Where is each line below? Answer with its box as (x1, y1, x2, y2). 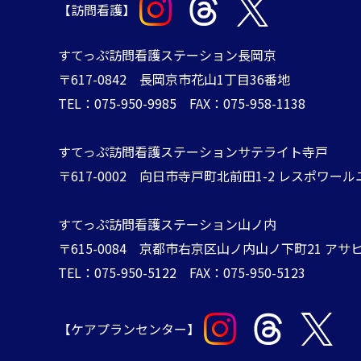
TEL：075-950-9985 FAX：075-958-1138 (58, 93, 305, 113)
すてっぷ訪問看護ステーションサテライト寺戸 (58, 141, 328, 161)
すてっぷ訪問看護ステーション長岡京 (58, 44, 276, 64)
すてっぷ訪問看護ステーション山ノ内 (58, 214, 276, 234)
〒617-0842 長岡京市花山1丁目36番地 (58, 68, 290, 89)
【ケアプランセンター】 (58, 319, 200, 339)
